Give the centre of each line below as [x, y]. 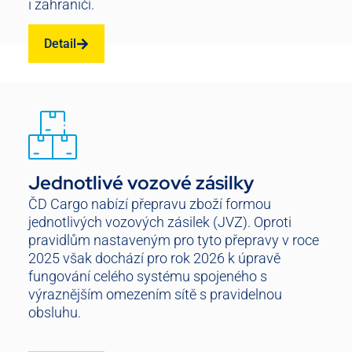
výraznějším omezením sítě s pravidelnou [155, 295]
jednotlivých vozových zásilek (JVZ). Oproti [160, 222]
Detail [60, 44]
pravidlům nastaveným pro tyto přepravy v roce [174, 240]
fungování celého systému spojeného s [148, 277]
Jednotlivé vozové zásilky [141, 183]
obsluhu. [55, 313]
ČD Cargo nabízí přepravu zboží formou [150, 204]
